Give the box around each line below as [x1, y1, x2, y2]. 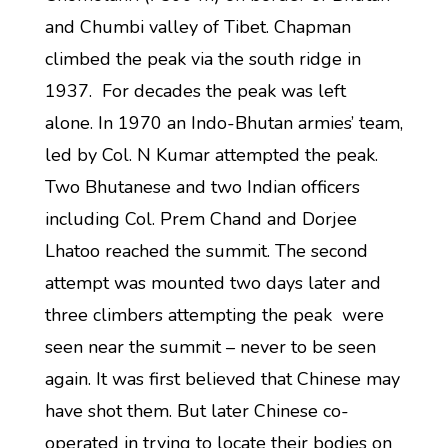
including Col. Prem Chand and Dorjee [44, 207, 357, 231]
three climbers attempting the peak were [44, 303, 384, 327]
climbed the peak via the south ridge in [44, 47, 361, 71]
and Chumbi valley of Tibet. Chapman [44, 15, 351, 39]
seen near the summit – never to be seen [44, 335, 376, 359]
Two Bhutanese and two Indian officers [44, 175, 360, 199]
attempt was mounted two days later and [44, 271, 381, 295]
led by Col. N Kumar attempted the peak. [44, 143, 378, 167]
